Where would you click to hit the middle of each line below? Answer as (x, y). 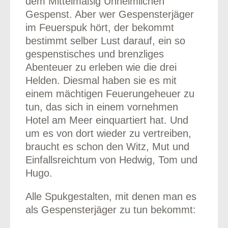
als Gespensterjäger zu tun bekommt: (110, 209)
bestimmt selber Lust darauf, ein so (105, 40)
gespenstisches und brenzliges (94, 54)
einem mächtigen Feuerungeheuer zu (110, 93)
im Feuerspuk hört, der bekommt (99, 27)
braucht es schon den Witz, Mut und (107, 146)
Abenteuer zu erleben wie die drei (101, 67)
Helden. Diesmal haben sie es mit (101, 80)
